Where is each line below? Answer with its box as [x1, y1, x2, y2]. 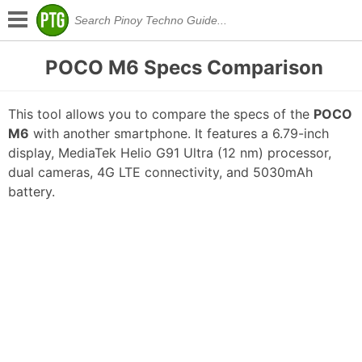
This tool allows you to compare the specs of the [8, 106, 314, 123]
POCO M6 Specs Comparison [45, 56, 324, 79]
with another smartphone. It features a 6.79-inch [29, 125, 329, 142]
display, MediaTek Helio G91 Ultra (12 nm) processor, [8, 145, 331, 162]
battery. [8, 183, 55, 200]
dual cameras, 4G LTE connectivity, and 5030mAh [8, 164, 313, 181]
